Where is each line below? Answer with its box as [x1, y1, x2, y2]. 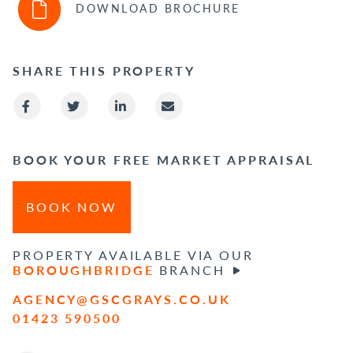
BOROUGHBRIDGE [13, 261, 154, 280]
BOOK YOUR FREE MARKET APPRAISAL [13, 150, 315, 169]
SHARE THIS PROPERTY [13, 61, 195, 80]
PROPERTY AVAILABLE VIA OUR [13, 246, 254, 265]
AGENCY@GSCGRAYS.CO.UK [13, 290, 231, 309]
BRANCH [154, 261, 225, 280]
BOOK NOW [26, 198, 118, 217]
